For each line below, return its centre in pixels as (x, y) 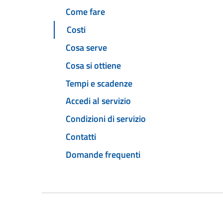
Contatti (81, 136)
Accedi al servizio (98, 101)
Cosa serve (86, 48)
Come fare (85, 12)
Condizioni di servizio (106, 119)
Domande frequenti (103, 154)
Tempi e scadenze (99, 83)
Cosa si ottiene (93, 65)
